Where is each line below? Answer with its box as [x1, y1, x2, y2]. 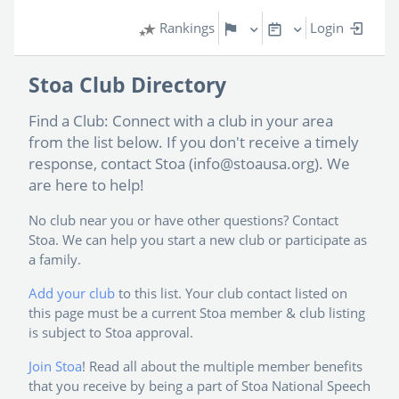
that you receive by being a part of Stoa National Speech [28, 377, 370, 395]
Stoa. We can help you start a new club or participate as [28, 231, 367, 249]
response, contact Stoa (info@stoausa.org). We [28, 153, 350, 175]
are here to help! [28, 175, 144, 196]
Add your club [28, 284, 115, 303]
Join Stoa [28, 357, 82, 376]
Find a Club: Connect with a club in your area [28, 110, 333, 132]
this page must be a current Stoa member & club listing [28, 304, 365, 322]
